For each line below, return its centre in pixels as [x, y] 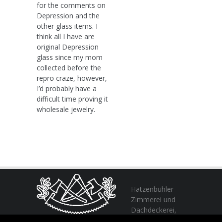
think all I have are [66, 36]
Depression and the [68, 15]
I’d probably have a [67, 88]
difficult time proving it [72, 99]
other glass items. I [67, 26]
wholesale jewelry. [66, 109]
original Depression [68, 47]
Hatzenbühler [152, 189]
